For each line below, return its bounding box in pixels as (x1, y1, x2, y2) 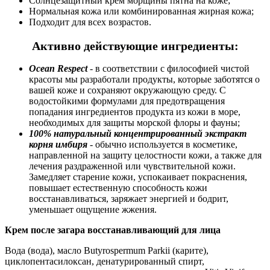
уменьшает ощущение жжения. (29, 204, 157, 215)
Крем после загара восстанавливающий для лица (5, 225, 221, 236)
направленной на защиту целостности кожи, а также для (29, 150, 262, 161)
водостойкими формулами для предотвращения (29, 96, 225, 107)
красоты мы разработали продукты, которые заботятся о (29, 74, 260, 85)
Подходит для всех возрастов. (29, 17, 151, 27)
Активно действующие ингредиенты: (31, 39, 239, 52)
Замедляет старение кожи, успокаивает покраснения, (29, 172, 247, 183)
